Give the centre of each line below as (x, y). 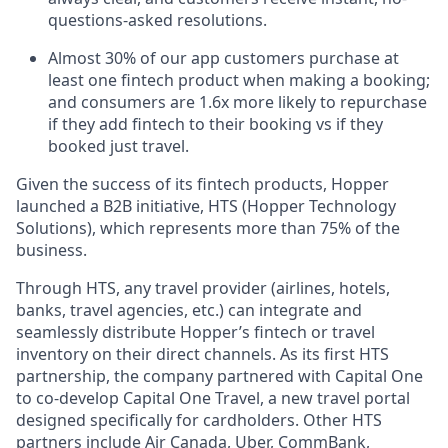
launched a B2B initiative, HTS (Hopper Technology (206, 205)
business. (51, 249)
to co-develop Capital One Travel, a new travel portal (213, 397)
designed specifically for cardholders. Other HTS (199, 419)
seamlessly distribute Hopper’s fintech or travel (195, 331)
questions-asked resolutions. (157, 19)
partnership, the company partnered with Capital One (219, 375)
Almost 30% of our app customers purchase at (223, 57)
